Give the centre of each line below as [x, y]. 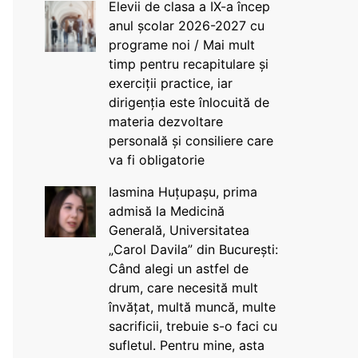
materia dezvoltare [165, 121]
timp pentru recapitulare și [188, 64]
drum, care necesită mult [183, 288]
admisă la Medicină [166, 211]
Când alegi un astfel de [178, 268]
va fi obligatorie [156, 160]
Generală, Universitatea [179, 230]
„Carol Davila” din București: [193, 249]
